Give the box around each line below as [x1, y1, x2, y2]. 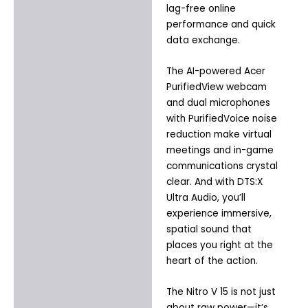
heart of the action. [166, 254, 258, 268]
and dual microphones [166, 96, 270, 110]
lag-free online [166, 2, 236, 16]
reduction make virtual [166, 128, 272, 142]
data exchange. [166, 34, 240, 47]
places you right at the [166, 239, 273, 252]
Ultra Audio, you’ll [166, 191, 245, 205]
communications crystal [166, 159, 278, 173]
